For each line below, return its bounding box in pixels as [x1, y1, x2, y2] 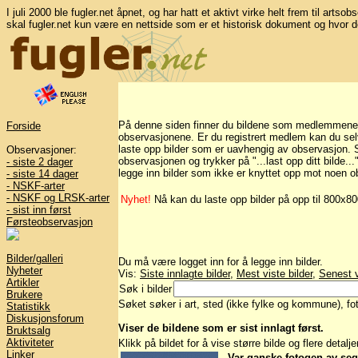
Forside [6, 120, 41, 132]
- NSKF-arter [6, 180, 65, 192]
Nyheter [6, 265, 42, 276]
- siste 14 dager [6, 168, 78, 180]
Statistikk [6, 300, 50, 312]
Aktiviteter [6, 336, 54, 348]
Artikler [6, 276, 39, 288]
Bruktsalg [6, 324, 50, 336]
